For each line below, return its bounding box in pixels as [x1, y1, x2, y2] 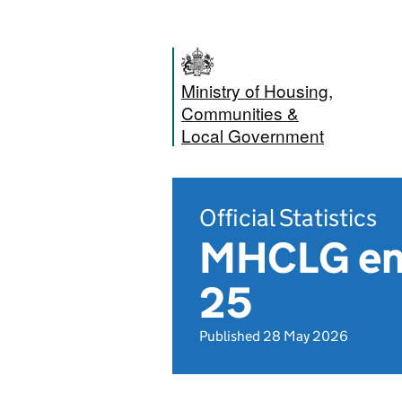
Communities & [181, 100, 299, 125]
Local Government [181, 123, 324, 147]
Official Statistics [199, 203, 377, 232]
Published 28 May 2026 [199, 328, 348, 345]
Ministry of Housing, [181, 78, 333, 102]
